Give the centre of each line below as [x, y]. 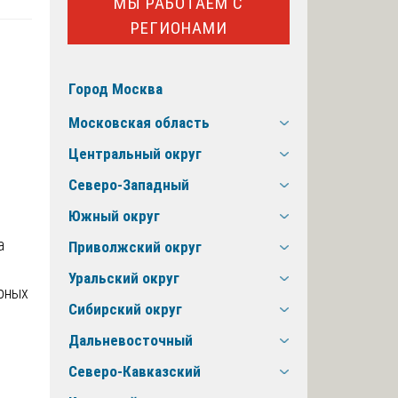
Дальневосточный [131, 341]
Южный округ [114, 216]
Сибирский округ [125, 310]
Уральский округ [124, 279]
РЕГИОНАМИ [179, 28]
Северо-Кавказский [135, 372]
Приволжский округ [135, 247]
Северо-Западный [129, 185]
